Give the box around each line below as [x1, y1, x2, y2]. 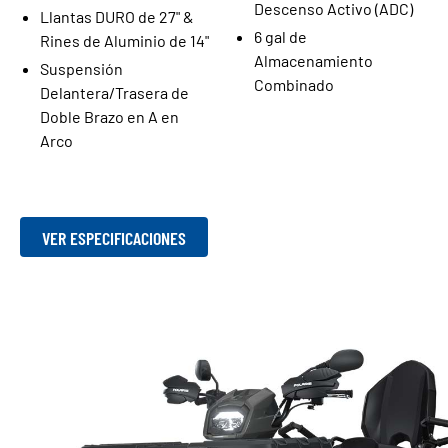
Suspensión [40, 59, 123, 78]
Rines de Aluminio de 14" [40, 31, 209, 50]
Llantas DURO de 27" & [40, 7, 194, 26]
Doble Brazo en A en [40, 107, 179, 126]
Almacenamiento [254, 51, 373, 70]
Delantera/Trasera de [40, 83, 189, 102]
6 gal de [254, 27, 307, 46]
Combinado [254, 75, 334, 94]
